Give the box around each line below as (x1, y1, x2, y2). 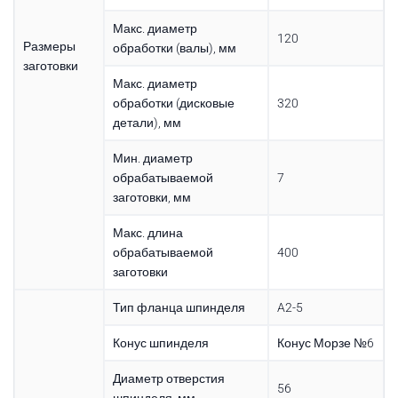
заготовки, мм (112, 189, 191, 204)
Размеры (22, 38, 76, 53)
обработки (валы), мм (112, 40, 236, 55)
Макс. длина (112, 225, 183, 240)
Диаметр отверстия (112, 370, 225, 386)
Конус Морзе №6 (276, 335, 374, 350)
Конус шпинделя (112, 335, 209, 350)
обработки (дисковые (112, 95, 235, 110)
